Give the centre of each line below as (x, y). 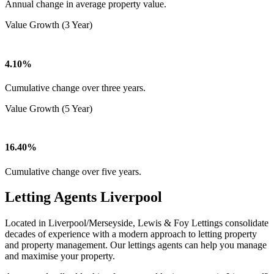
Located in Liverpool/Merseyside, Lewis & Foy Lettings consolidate (137, 223)
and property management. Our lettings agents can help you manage (136, 245)
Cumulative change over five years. (73, 171)
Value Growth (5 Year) (49, 108)
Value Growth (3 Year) (49, 25)
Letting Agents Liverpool (83, 197)
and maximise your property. (60, 256)
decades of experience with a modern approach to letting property (131, 234)
